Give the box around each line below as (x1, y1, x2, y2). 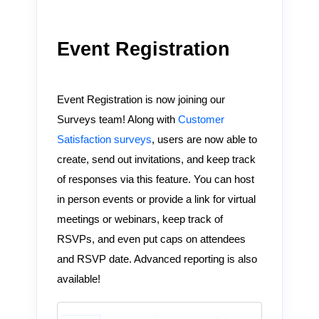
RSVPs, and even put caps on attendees (56, 234, 246, 246)
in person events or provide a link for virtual (56, 194, 256, 206)
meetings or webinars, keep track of (56, 214, 223, 226)
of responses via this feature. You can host (56, 174, 254, 186)
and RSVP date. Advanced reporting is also (56, 253, 257, 266)
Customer (174, 114, 224, 126)
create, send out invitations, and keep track (56, 154, 256, 166)
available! (56, 273, 100, 286)
